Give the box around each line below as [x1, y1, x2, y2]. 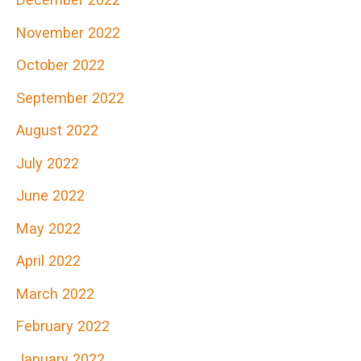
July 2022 [16, 154, 79, 172]
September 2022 [16, 89, 124, 106]
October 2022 [16, 56, 105, 74]
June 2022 [16, 187, 85, 205]
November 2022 [16, 23, 120, 41]
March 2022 [16, 284, 94, 302]
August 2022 [16, 122, 98, 139]
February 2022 [16, 317, 110, 335]
